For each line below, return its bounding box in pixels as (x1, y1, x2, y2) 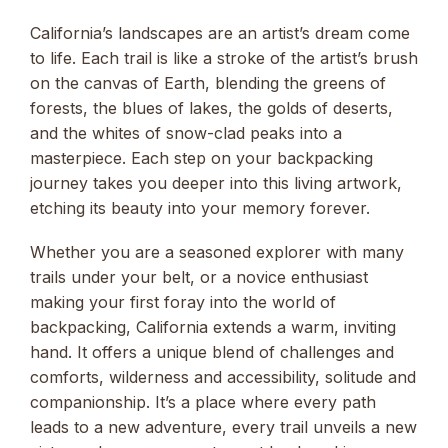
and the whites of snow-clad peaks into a (30, 123, 342, 144)
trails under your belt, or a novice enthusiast (30, 267, 368, 288)
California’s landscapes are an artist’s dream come (30, 23, 410, 44)
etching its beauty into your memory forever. (30, 198, 370, 219)
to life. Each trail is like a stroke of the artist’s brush (30, 48, 418, 69)
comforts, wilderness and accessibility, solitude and (30, 367, 416, 388)
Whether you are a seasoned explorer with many (30, 242, 404, 263)
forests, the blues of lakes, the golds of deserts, (30, 98, 393, 119)
